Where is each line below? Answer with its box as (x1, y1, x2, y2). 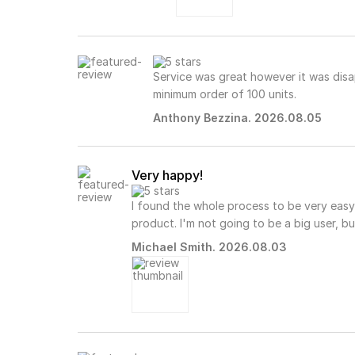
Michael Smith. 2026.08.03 (132, 239, 288, 254)
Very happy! (132, 166, 204, 183)
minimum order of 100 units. (152, 86, 296, 101)
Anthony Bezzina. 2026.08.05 (152, 110, 322, 124)
